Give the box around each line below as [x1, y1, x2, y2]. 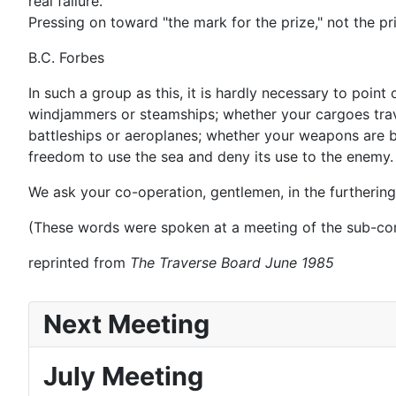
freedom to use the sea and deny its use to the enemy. [28, 148, 393, 166]
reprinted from [28, 254, 130, 272]
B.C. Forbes [28, 49, 104, 67]
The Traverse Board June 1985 [130, 254, 334, 272]
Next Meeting [43, 308, 209, 340]
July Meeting [43, 361, 203, 392]
